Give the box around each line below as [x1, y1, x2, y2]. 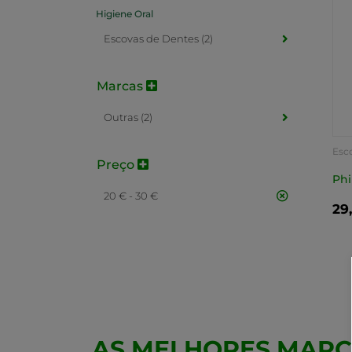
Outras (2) [104, 111, 152, 123]
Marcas [97, 79, 146, 93]
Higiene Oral [96, 8, 153, 20]
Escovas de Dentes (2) [104, 32, 213, 45]
